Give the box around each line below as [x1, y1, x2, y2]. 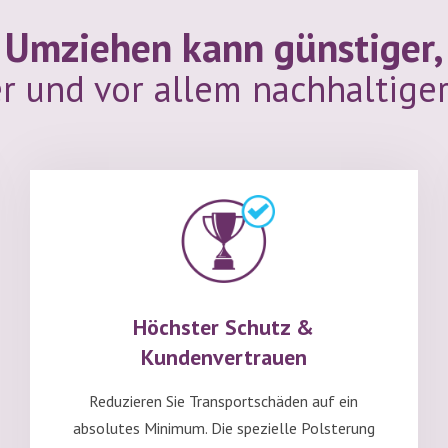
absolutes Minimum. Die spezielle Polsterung [72, 418, 375, 439]
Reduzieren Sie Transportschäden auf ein [89, 391, 359, 412]
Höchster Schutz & [133, 313, 315, 342]
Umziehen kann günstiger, [4, 21, 444, 73]
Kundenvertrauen [140, 343, 307, 372]
